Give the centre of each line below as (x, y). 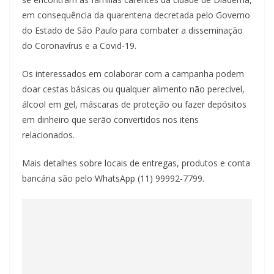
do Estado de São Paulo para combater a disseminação (132, 31)
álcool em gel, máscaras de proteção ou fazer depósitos (134, 105)
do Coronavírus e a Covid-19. (79, 46)
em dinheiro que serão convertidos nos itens (110, 120)
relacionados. (48, 135)
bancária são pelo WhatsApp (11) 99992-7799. (113, 179)
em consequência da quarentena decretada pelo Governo (136, 15)
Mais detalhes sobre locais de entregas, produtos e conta (136, 163)
